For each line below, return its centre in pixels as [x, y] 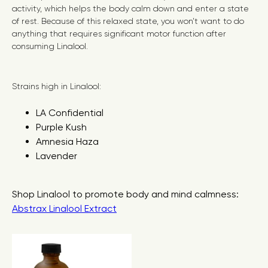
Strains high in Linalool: [57, 86]
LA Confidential [70, 113]
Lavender [57, 156]
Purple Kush [61, 127]
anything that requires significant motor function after [119, 33]
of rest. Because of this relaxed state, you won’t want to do [128, 21]
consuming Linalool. [50, 46]
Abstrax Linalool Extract [64, 208]
